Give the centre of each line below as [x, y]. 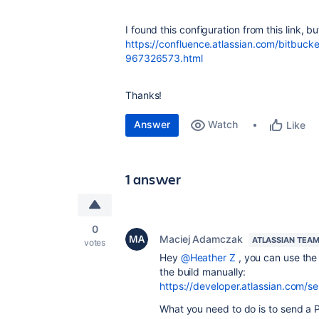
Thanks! [144, 95]
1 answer [153, 179]
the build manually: [203, 272]
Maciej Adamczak [201, 239]
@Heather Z [208, 257]
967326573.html [164, 58]
